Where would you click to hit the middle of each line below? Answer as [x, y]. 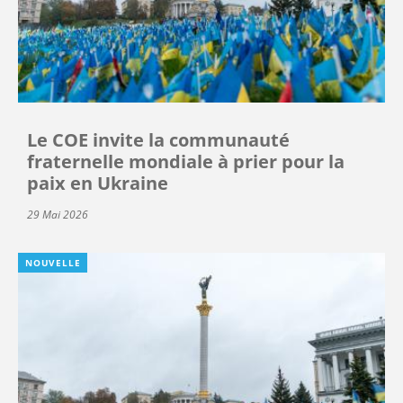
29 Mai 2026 [58, 214]
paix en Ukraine [98, 183]
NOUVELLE [53, 262]
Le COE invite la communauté [158, 139]
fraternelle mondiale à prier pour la [186, 161]
